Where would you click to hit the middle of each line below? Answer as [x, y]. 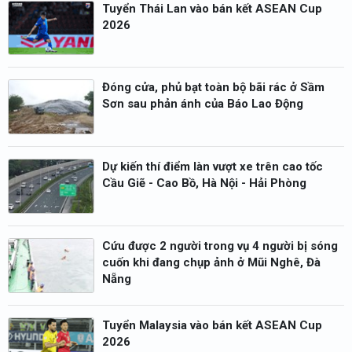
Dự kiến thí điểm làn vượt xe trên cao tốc [213, 167]
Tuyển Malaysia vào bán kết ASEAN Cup [212, 325]
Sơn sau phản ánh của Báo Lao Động [203, 104]
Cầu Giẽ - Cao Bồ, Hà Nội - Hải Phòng [204, 183]
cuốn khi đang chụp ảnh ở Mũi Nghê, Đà [211, 262]
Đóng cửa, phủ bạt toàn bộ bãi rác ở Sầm [213, 88]
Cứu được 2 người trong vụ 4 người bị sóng [220, 246]
